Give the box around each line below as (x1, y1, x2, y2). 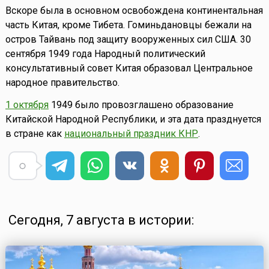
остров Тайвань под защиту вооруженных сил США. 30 (5, 34, 251, 46)
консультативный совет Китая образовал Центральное (5, 62, 253, 74)
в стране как (5, 128, 64, 140)
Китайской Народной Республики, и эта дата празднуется (5, 113, 261, 125)
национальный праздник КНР (64, 128, 198, 140)
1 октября (5, 99, 49, 111)
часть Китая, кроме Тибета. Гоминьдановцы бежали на (5, 19, 252, 31)
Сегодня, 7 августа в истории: (8, 213, 194, 228)
